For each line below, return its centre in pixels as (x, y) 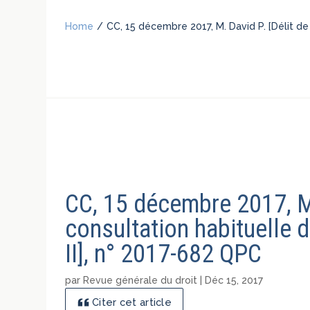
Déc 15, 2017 (234, 280)
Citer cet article (132, 302)
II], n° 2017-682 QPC (164, 254)
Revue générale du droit (140, 280)
